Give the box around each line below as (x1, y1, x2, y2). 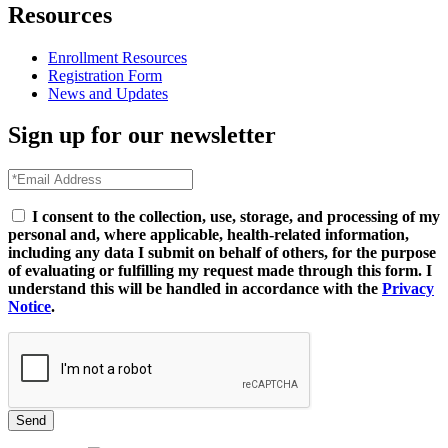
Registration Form (48, 66, 162, 84)
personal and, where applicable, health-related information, (8, 226, 409, 244)
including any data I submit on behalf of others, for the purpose (8, 244, 436, 262)
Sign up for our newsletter (8, 122, 276, 149)
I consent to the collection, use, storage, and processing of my (32, 208, 440, 226)
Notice (8, 298, 51, 316)
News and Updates (48, 84, 168, 102)
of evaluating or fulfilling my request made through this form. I (8, 262, 432, 280)
